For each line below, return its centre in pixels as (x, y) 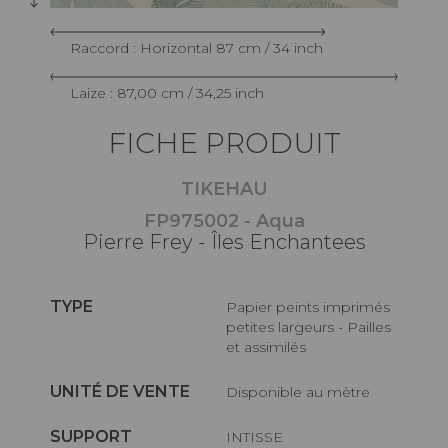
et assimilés (266, 346)
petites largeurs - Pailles (309, 326)
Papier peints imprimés (232, 306)
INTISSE (257, 436)
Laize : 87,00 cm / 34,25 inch (167, 92)
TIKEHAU (224, 188)
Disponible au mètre (304, 391)
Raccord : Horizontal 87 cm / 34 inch (196, 47)
